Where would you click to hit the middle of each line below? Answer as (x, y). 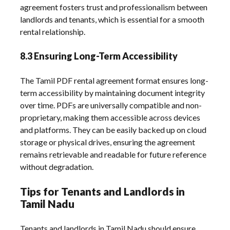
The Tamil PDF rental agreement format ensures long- (114, 80)
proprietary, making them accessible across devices (110, 117)
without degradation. (57, 166)
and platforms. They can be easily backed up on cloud (113, 129)
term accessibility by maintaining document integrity (113, 92)
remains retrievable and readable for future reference (113, 154)
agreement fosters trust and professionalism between (114, 7)
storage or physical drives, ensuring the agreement (108, 142)
